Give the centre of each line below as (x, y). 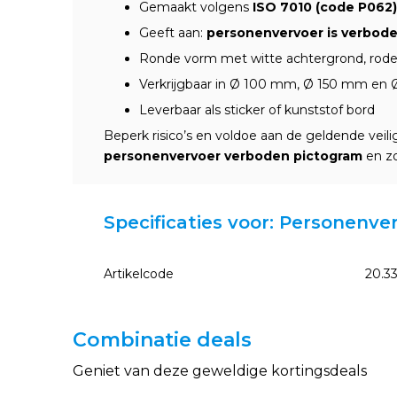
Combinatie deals (162, 340)
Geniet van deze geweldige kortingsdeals (220, 371)
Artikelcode (139, 274)
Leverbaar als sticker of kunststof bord (257, 110)
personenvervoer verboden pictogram (233, 156)
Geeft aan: (173, 33)
